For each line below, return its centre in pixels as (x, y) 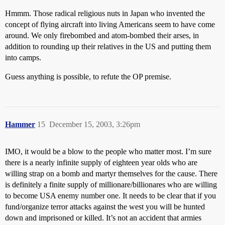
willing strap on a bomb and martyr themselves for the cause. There (111, 174)
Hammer (20, 124)
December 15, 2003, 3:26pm (95, 124)
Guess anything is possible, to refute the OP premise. (88, 77)
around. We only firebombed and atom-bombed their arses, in (102, 35)
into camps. (23, 58)
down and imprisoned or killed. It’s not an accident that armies (103, 218)
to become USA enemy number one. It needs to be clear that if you (110, 196)
